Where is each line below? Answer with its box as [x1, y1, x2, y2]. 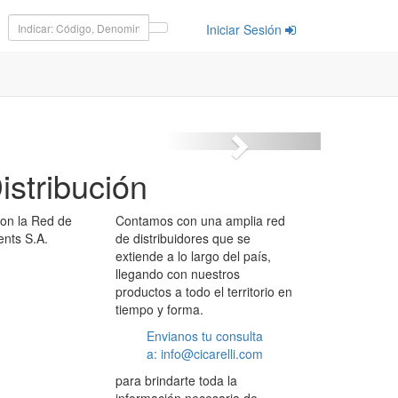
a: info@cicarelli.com [146, 345, 263, 362]
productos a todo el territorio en [115, 283, 292, 300]
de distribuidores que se [115, 229, 251, 247]
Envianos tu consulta [146, 327, 263, 345]
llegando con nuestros [115, 265, 240, 283]
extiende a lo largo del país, [115, 247, 271, 265]
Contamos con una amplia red [115, 211, 285, 229]
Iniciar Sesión [206, 20, 285, 38]
